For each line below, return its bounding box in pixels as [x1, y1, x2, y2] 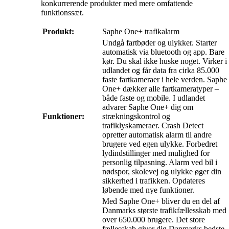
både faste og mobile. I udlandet [102, 94, 205, 103]
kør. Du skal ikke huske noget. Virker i [102, 57, 227, 66]
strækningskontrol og [102, 112, 170, 121]
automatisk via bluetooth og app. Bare [102, 48, 224, 57]
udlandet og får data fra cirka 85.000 [102, 66, 219, 75]
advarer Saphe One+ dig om [102, 103, 193, 112]
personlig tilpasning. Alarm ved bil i [102, 158, 217, 167]
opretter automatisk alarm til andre [102, 130, 212, 140]
